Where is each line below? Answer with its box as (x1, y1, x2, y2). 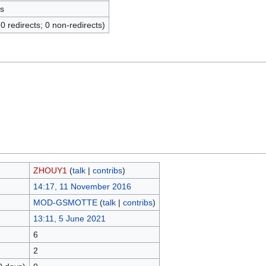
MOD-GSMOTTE (33, 197, 97, 207)
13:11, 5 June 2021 (33, 213, 106, 223)
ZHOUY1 (33, 165, 67, 175)
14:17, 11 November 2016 (33, 181, 131, 191)
